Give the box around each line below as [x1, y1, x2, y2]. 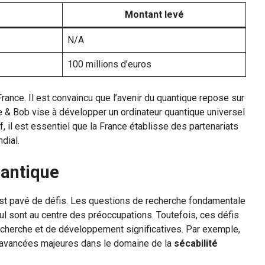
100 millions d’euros [67, 59, 151, 70]
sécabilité [174, 238, 218, 250]
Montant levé [124, 9, 184, 21]
